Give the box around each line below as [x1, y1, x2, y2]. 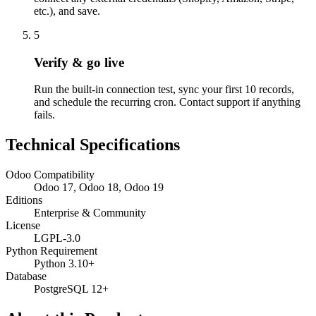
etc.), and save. [34, 5, 100, 17]
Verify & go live [34, 54, 124, 70]
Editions [6, 194, 42, 207]
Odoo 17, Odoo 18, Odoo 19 [34, 181, 164, 194]
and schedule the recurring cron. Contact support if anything [34, 96, 300, 109]
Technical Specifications [6, 135, 180, 154]
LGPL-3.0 [34, 232, 80, 245]
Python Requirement [6, 245, 97, 257]
